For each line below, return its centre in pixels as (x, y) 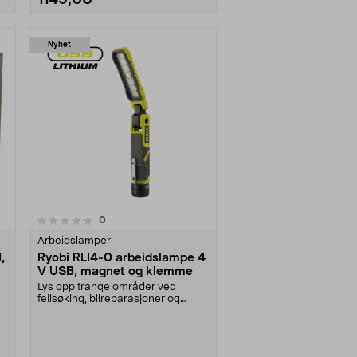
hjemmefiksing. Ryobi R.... (99, 311)
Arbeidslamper (74, 241)
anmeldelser (133, 220)
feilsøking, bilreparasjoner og (109, 299)
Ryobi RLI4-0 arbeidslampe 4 (122, 257)
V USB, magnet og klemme (115, 271)
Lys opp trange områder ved (107, 287)
